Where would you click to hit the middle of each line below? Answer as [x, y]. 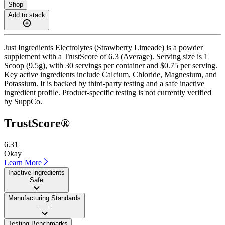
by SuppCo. [23, 101]
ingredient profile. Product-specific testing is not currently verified [108, 92]
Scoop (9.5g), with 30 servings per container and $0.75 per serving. [111, 65]
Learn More [24, 162]
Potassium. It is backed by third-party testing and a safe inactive [104, 83]
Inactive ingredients [36, 172]
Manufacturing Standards [44, 198]
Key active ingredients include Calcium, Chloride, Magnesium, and [110, 74]
